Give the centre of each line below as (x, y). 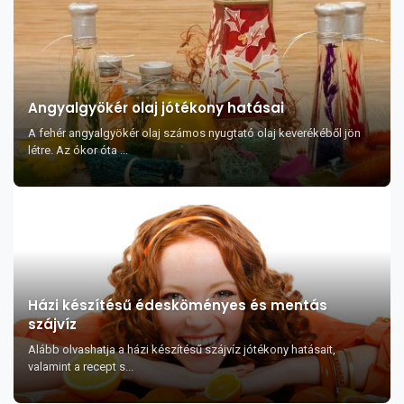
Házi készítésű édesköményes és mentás (178, 305)
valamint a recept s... (81, 367)
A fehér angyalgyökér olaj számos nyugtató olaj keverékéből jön (194, 133)
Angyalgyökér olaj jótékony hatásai (156, 108)
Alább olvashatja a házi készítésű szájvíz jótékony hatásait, (182, 349)
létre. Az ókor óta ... (78, 150)
